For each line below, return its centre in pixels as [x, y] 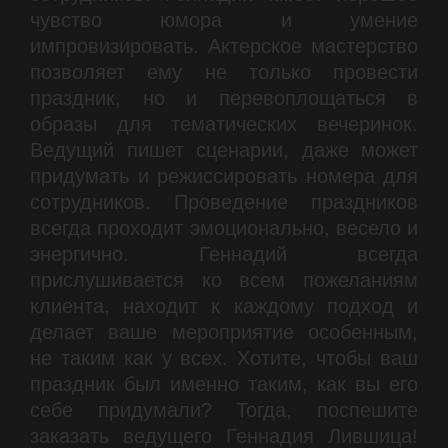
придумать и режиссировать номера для [224, 176]
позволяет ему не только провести [224, 72]
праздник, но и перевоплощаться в [224, 98]
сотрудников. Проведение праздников [224, 202]
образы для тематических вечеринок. [224, 124]
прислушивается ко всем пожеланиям [224, 280]
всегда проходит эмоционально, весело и [224, 228]
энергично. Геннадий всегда [224, 254]
